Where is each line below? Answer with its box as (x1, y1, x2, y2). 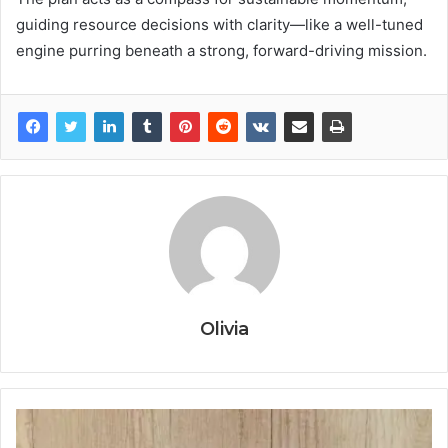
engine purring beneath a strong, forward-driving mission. (16, 41, 427, 61)
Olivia (199, 318, 249, 341)
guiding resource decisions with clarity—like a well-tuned (16, 15, 423, 35)
